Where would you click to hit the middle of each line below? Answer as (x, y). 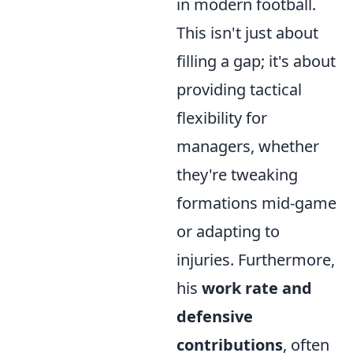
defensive (215, 316)
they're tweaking (237, 175)
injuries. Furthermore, (256, 260)
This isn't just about (247, 33)
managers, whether (248, 146)
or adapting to (228, 231)
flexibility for (222, 118)
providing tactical (239, 89)
